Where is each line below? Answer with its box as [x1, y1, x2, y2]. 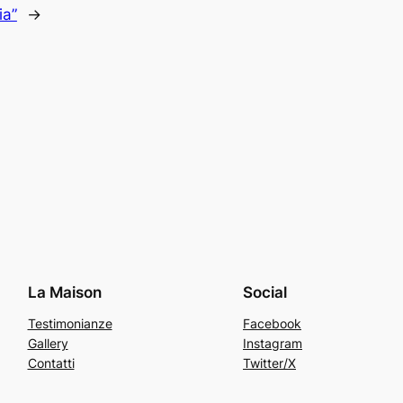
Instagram [243, 335, 302, 351]
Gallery [27, 335, 68, 351]
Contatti [27, 354, 75, 371]
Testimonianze [27, 315, 112, 331]
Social [243, 282, 287, 301]
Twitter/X [243, 354, 296, 371]
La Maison [27, 282, 102, 301]
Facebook [243, 315, 301, 331]
